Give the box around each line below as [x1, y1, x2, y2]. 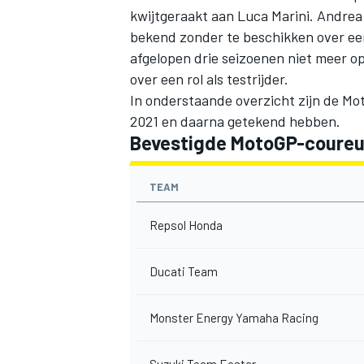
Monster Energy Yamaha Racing [149, 310, 318, 325]
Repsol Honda [149, 217, 223, 232]
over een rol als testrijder [130, 69, 284, 88]
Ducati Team [149, 263, 218, 279]
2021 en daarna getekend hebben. [130, 111, 340, 130]
